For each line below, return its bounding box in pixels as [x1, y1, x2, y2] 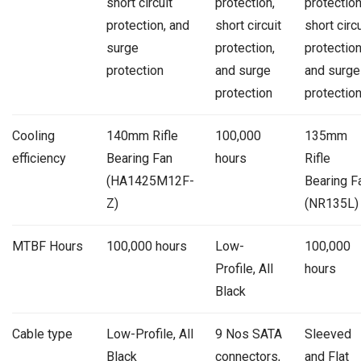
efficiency [12, 151, 66, 167]
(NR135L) [304, 196, 359, 212]
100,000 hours [106, 239, 187, 255]
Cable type [12, 326, 73, 342]
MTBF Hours [12, 239, 83, 255]
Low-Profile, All [106, 326, 193, 342]
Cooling [12, 128, 55, 144]
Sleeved [304, 326, 351, 342]
